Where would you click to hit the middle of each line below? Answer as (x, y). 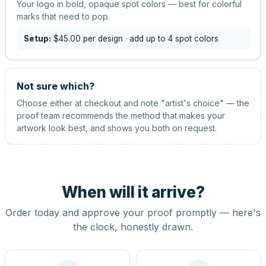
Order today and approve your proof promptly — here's (133, 213)
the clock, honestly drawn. (133, 227)
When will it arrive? (133, 192)
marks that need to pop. (63, 16)
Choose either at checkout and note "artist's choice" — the (133, 103)
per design (102, 38)
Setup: (37, 38)
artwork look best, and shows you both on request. (116, 128)
